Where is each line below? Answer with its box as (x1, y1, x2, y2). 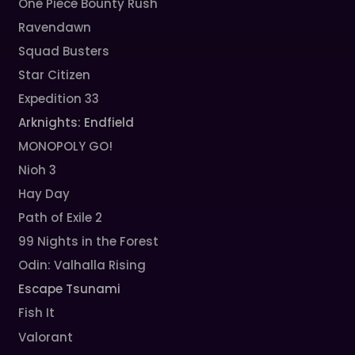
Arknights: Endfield (18, 114, 135, 132)
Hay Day (18, 185, 71, 203)
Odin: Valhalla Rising (18, 257, 147, 274)
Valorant (18, 329, 74, 346)
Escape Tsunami (18, 281, 121, 298)
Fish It (18, 304, 55, 322)
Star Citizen (18, 67, 91, 84)
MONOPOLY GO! (18, 138, 113, 155)
